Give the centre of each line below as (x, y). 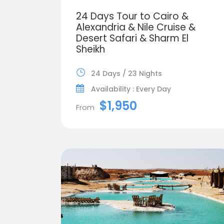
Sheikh (90, 49)
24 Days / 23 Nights (126, 73)
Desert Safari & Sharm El (132, 38)
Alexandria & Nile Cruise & (136, 27)
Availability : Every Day (131, 89)
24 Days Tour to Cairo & (132, 16)
